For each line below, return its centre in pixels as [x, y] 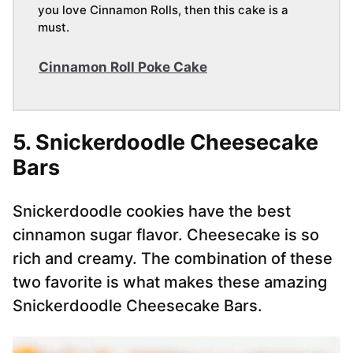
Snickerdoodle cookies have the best [152, 212]
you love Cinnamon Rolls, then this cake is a [163, 10]
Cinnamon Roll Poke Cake [123, 67]
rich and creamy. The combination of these [173, 259]
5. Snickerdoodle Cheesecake [165, 143]
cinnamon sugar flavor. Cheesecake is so [166, 235]
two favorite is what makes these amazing [170, 282]
